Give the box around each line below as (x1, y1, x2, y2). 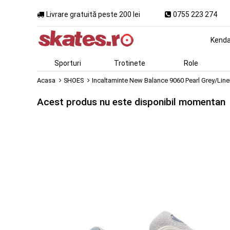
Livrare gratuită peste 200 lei (46, 10, 140, 18)
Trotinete (113, 59, 145, 67)
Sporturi (54, 59, 81, 67)
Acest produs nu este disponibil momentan (37, 95, 225, 108)
